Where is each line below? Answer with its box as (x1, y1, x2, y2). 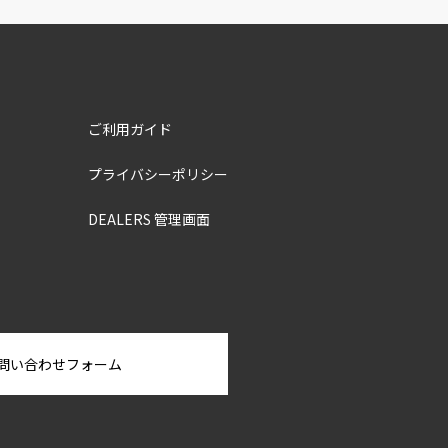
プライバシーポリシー (88, 164, 228, 184)
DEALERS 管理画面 (88, 209, 210, 229)
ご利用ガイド (88, 119, 172, 139)
